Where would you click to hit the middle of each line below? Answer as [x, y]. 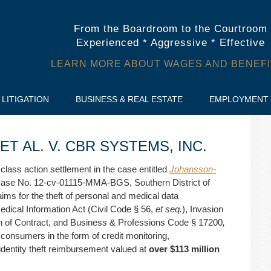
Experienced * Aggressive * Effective [170, 43]
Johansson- [193, 169]
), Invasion [203, 209]
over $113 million [184, 249]
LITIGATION [25, 99]
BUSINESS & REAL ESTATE [129, 99]
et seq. [169, 209]
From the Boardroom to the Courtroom [170, 29]
